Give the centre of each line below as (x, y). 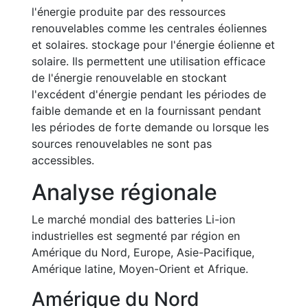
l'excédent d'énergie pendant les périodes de (149, 94)
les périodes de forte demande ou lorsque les (150, 127)
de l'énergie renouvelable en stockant (129, 78)
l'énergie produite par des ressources (129, 12)
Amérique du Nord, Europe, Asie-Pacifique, (143, 252)
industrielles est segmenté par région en (136, 236)
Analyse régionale (124, 192)
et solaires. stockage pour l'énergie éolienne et (153, 45)
